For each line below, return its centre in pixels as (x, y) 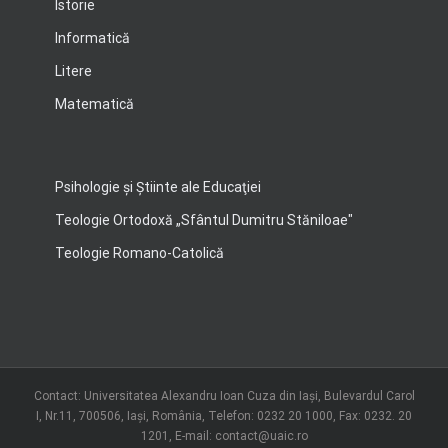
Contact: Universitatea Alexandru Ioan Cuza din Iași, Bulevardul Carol (224, 396)
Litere (73, 71)
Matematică (94, 104)
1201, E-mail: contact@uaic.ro (224, 436)
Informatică (92, 38)
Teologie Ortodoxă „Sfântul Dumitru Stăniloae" (204, 220)
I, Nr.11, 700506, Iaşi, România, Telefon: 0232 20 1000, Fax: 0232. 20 (224, 416)
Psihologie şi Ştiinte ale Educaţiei (158, 187)
